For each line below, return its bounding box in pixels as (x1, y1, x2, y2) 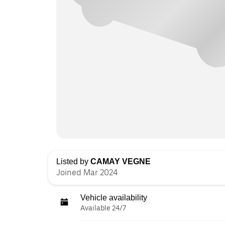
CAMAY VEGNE (90, 157, 151, 166)
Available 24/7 (80, 204, 126, 212)
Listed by (56, 157, 90, 166)
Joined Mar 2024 (56, 168, 118, 177)
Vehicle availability (80, 193, 147, 202)
